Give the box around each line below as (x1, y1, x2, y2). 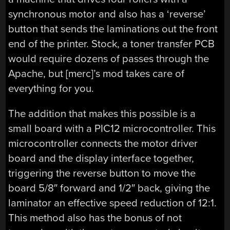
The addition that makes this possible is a (8, 107, 196, 120)
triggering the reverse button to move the (8, 166, 196, 180)
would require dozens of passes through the (8, 52, 209, 65)
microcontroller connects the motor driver (8, 137, 198, 150)
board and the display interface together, (8, 151, 195, 165)
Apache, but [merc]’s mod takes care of (8, 67, 185, 80)
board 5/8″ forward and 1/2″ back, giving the (8, 181, 210, 195)
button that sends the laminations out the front (8, 22, 218, 35)
